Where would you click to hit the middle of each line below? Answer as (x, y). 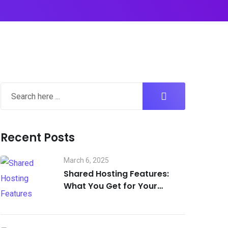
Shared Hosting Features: (116, 174)
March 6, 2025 (86, 160)
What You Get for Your (110, 186)
